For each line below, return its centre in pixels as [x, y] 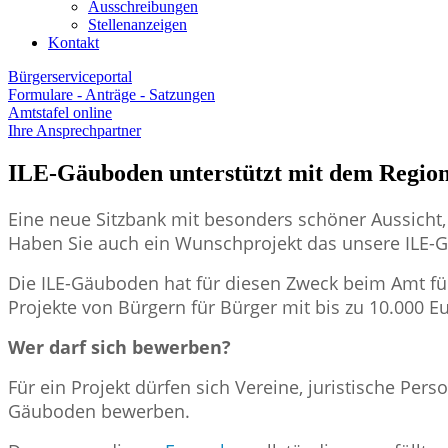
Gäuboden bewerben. [99, 410]
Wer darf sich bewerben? [119, 346]
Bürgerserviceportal [70, 76]
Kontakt [73, 42]
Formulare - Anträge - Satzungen [111, 94]
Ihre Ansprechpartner [74, 130]
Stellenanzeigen [137, 24]
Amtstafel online [60, 112]
